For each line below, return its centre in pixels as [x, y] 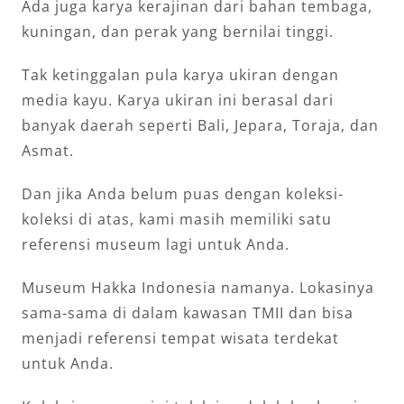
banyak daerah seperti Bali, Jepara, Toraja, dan [200, 125]
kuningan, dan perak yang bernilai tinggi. [178, 31]
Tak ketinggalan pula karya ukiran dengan [180, 74]
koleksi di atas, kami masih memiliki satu [177, 219]
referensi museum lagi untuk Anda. [156, 244]
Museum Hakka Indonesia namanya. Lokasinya [198, 287]
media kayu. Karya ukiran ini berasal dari [178, 100]
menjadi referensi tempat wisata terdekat [180, 338]
